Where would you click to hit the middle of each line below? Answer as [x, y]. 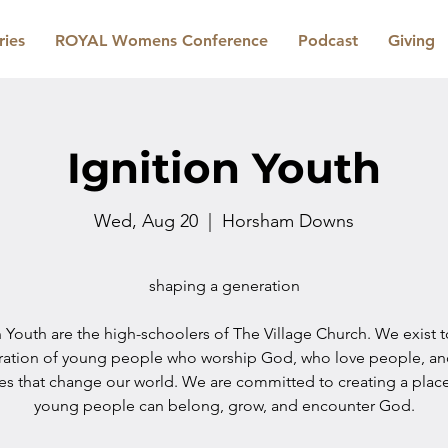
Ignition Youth [224, 168]
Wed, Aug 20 [146, 220]
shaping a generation [224, 285]
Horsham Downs [288, 220]
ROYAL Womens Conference [161, 40]
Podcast [327, 40]
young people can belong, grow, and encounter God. [224, 405]
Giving [411, 40]
